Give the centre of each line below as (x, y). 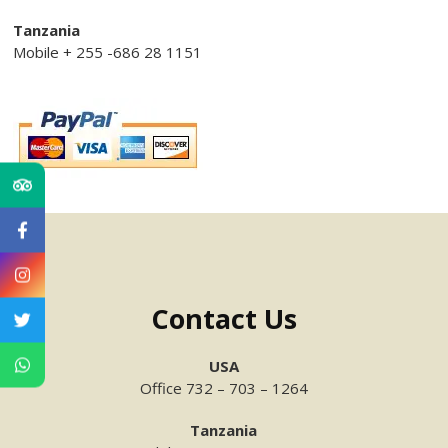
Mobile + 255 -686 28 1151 (108, 52)
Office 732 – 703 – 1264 (223, 388)
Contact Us (223, 319)
